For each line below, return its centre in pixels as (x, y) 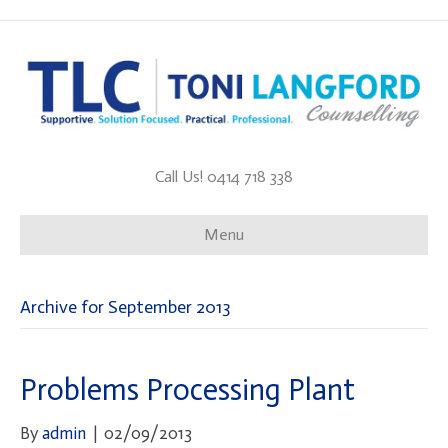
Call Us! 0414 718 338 (224, 176)
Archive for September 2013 (125, 306)
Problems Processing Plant (187, 389)
